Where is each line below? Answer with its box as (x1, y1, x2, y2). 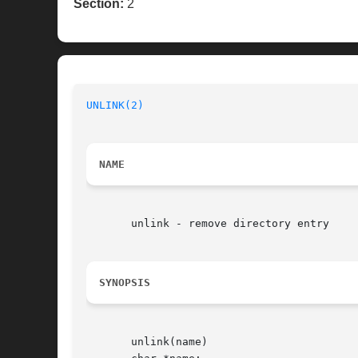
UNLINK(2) (86, 99, 144, 112)
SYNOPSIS (99, 276, 150, 289)
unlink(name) (86, 336, 208, 348)
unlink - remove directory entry (86, 217, 329, 230)
